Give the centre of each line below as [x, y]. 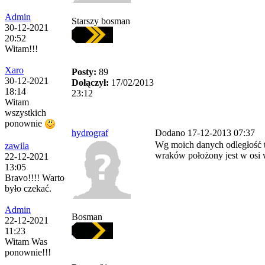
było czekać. [28, 189]
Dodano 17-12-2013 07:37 [205, 133]
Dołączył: [90, 83]
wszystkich [25, 113]
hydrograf [90, 133]
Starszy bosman [101, 21]
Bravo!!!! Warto [35, 178]
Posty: [84, 72]
